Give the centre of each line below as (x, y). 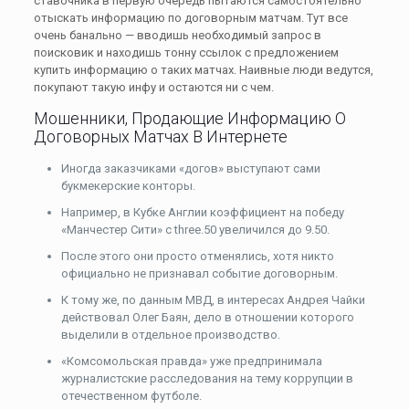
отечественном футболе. (131, 396)
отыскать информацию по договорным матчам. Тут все (190, 18)
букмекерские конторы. (128, 186)
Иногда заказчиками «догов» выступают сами (190, 168)
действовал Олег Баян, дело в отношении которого (207, 317)
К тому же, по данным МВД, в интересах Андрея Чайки (213, 300)
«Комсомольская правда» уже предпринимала (191, 361)
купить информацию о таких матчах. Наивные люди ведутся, (203, 70)
